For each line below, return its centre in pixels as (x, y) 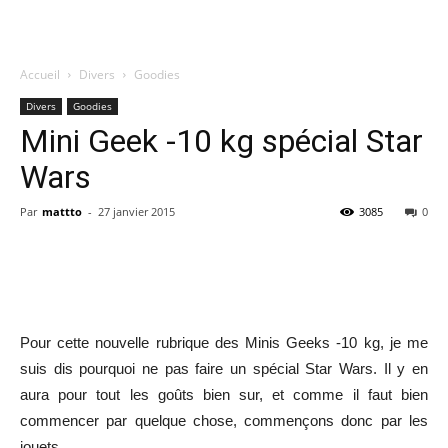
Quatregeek (260, 98)
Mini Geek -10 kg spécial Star (221, 141)
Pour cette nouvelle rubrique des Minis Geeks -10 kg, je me (224, 342)
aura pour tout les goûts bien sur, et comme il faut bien (224, 394)
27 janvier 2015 (136, 211)
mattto (62, 211)
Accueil (40, 74)
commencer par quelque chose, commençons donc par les (224, 420)
